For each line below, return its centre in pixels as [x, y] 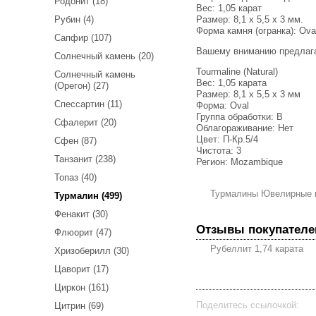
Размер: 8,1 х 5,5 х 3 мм [248, 95]
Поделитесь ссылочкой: [248, 305]
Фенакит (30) [81, 214]
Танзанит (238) [85, 159]
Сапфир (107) [83, 38]
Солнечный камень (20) [104, 56]
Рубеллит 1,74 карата [257, 248]
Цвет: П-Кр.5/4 [227, 140]
